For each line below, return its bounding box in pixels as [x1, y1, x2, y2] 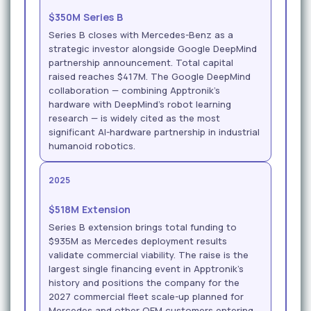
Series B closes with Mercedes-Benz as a [49, 28, 233, 41]
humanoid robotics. [49, 139, 135, 152]
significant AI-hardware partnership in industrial [49, 125, 260, 138]
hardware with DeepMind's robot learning [49, 97, 231, 110]
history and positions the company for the [49, 276, 239, 289]
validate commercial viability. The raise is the [49, 248, 249, 261]
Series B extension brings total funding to [49, 220, 237, 233]
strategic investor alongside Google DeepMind [49, 42, 257, 55]
